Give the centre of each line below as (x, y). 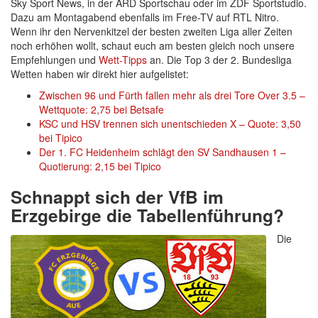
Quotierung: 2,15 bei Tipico (100, 166)
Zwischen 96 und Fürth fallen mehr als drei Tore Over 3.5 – (172, 95)
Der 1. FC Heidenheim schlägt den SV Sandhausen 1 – (163, 152)
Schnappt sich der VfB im (117, 196)
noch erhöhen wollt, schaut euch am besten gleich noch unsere (153, 45)
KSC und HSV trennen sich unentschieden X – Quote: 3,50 (170, 123)
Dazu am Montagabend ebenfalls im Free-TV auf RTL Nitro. (145, 17)
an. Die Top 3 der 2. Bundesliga (219, 59)
